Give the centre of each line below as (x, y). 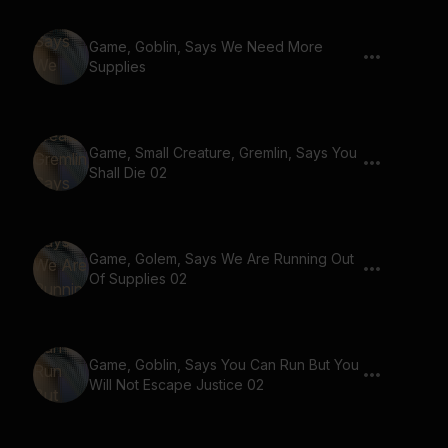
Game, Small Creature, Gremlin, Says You (223, 152)
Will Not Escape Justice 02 (176, 384)
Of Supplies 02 (138, 278)
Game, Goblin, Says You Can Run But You (224, 364)
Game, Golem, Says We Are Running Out (221, 258)
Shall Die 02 (128, 172)
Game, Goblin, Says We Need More (206, 46)
